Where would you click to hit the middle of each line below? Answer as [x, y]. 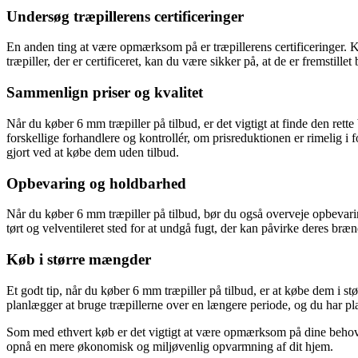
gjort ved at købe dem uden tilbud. [93, 152]
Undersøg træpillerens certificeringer [125, 16]
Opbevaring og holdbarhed [96, 183]
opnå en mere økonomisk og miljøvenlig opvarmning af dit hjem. [170, 346]
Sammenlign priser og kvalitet [105, 93]
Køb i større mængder [79, 260]
